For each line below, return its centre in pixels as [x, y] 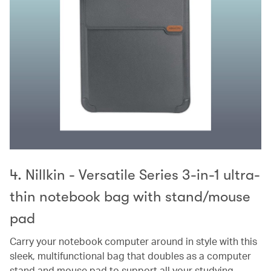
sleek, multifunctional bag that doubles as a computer [130, 255]
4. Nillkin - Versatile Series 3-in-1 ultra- [135, 175]
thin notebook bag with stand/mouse [130, 196]
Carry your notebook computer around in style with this [133, 241]
